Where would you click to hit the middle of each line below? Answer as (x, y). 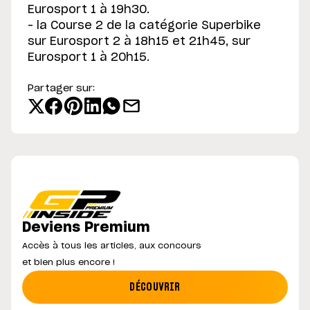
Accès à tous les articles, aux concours (112, 246)
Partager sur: (61, 89)
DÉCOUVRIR (155, 287)
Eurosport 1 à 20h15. (89, 58)
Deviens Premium (86, 228)
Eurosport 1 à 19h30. (89, 10)
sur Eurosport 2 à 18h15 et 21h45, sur (139, 42)
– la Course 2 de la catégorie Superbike (144, 26)
